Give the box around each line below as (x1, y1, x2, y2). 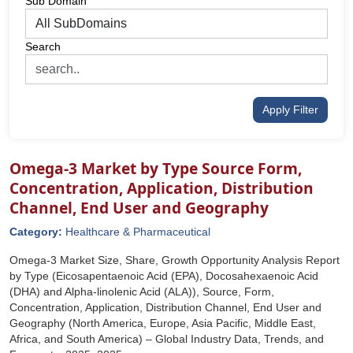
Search (25, 40, 61, 53)
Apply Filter (262, 103, 318, 116)
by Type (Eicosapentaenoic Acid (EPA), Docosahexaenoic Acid (9, 269, 318, 282)
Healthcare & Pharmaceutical (65, 225, 210, 238)
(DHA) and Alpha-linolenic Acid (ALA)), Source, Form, (9, 285, 274, 298)
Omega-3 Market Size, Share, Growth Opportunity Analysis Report (9, 254, 340, 266)
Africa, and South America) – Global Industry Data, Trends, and (9, 333, 324, 345)
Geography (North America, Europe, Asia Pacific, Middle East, (9, 317, 316, 329)
